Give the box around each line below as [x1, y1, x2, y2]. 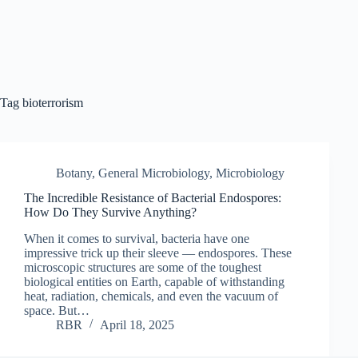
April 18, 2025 [100, 317, 174, 332]
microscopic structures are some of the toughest [24, 260, 261, 274]
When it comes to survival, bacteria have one [24, 231, 249, 245]
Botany [56, 166, 92, 180]
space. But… [24, 303, 89, 317]
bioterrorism [19, 96, 83, 109]
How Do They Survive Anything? [24, 205, 197, 219]
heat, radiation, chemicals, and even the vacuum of [24, 288, 278, 303]
